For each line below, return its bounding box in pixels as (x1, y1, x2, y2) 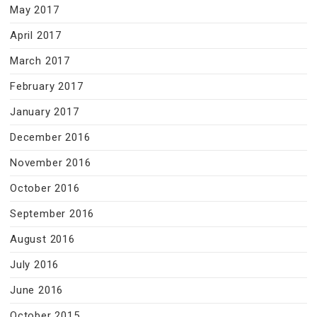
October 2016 (10, 182, 80, 195)
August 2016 (10, 233, 75, 246)
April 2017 (10, 29, 62, 42)
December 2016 (10, 131, 91, 144)
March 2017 (10, 54, 70, 67)
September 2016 (10, 207, 95, 220)
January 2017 (10, 105, 79, 118)
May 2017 (10, 4, 59, 16)
